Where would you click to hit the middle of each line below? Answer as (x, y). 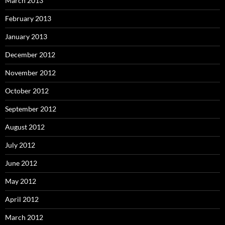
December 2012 (30, 54)
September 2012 (31, 108)
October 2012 (27, 90)
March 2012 (24, 217)
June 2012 (21, 163)
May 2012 (21, 181)
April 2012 (22, 199)
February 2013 (28, 18)
